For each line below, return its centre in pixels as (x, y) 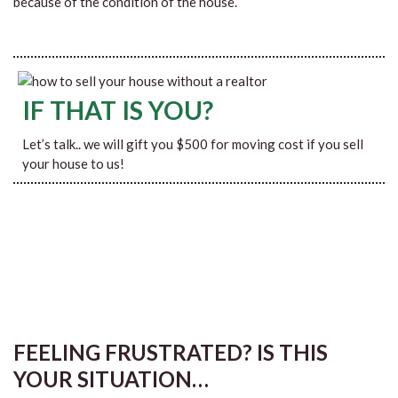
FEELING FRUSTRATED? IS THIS (171, 352)
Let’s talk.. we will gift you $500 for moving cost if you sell (193, 144)
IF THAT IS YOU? (118, 110)
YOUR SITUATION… (111, 379)
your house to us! (73, 163)
